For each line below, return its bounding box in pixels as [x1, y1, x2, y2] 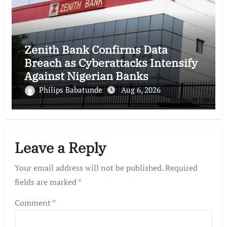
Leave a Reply [15, 138, 106, 158]
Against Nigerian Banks [24, 68, 148, 83]
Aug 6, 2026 [121, 84, 161, 95]
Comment [15, 197, 53, 208]
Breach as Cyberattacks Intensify [24, 55, 198, 70]
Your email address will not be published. [15, 162, 164, 173]
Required [165, 162, 198, 173]
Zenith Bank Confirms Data [24, 42, 168, 57]
